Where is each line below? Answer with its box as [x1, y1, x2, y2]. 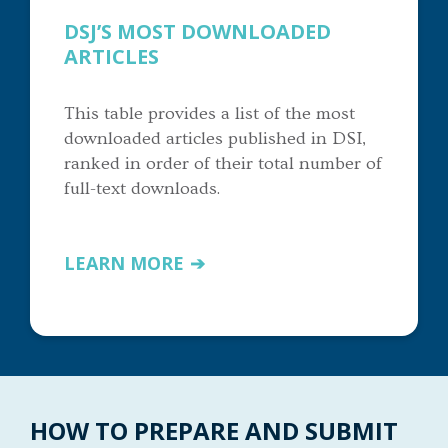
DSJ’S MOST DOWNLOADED [64, 17, 331, 45]
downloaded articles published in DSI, [64, 127, 366, 149]
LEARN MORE [64, 250, 184, 275]
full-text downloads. [64, 177, 220, 199]
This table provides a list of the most [64, 102, 355, 124]
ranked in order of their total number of [64, 152, 382, 174]
